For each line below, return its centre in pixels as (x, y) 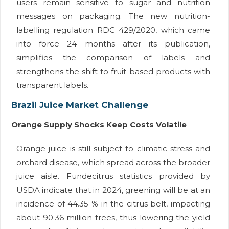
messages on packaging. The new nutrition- (113, 16)
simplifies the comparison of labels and (113, 58)
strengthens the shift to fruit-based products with (113, 72)
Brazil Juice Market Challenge (80, 105)
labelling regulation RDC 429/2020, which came (113, 30)
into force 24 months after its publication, (113, 44)
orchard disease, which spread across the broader (113, 163)
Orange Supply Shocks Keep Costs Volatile (99, 125)
